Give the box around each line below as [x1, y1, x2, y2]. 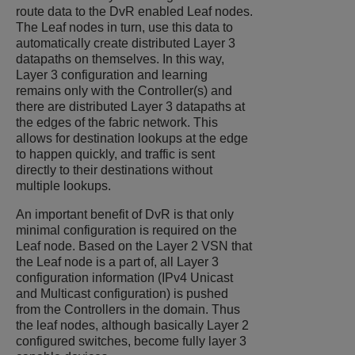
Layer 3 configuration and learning [16, 68, 208, 82]
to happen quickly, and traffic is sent [16, 147, 215, 162]
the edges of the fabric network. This [16, 116, 218, 130]
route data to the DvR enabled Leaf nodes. [16, 5, 253, 19]
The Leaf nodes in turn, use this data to [16, 21, 233, 35]
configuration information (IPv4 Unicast [16, 271, 233, 285]
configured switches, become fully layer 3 [16, 334, 246, 349]
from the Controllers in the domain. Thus [16, 303, 240, 317]
